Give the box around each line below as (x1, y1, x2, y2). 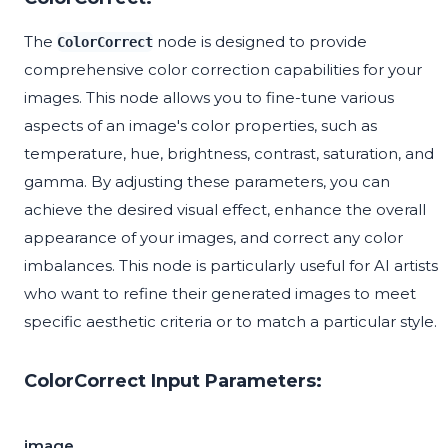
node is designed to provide (153, 32, 367, 52)
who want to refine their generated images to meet (24, 284, 416, 304)
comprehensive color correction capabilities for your (24, 60, 422, 80)
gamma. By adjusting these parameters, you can (24, 172, 390, 192)
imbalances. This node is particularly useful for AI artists (24, 256, 438, 276)
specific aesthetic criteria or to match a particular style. (24, 312, 437, 332)
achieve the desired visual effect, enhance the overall (24, 200, 426, 220)
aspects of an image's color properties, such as (24, 116, 377, 136)
